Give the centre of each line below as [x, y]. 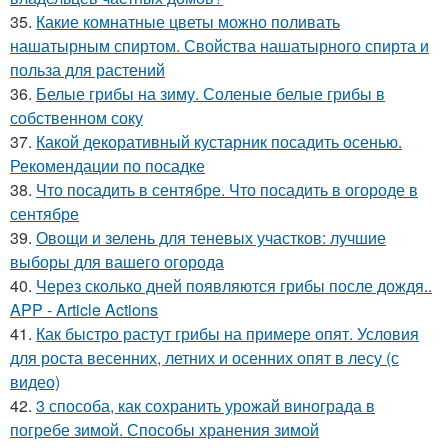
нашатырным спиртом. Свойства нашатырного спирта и [219, 45]
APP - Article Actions [84, 309]
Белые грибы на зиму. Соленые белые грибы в [210, 93]
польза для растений [87, 69]
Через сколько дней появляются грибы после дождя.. [234, 285]
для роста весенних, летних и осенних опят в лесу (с [204, 357]
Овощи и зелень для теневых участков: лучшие [211, 237]
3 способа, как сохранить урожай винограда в [205, 405]
